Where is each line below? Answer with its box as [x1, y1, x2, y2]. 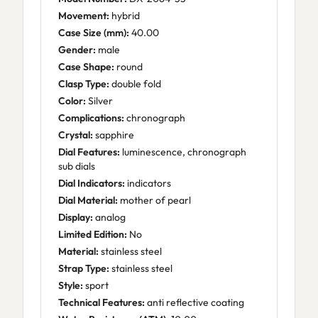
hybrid [109, 9, 140, 22]
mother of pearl [118, 194, 191, 207]
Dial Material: [58, 194, 118, 207]
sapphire [93, 128, 134, 141]
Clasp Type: [58, 77, 109, 90]
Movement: [58, 9, 109, 22]
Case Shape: [58, 60, 114, 73]
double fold [109, 77, 161, 90]
